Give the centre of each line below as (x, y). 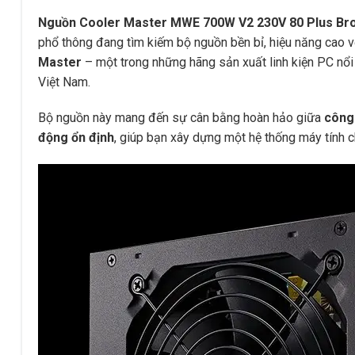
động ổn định (76, 138)
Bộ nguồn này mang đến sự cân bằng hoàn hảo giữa (181, 118)
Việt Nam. (64, 82)
